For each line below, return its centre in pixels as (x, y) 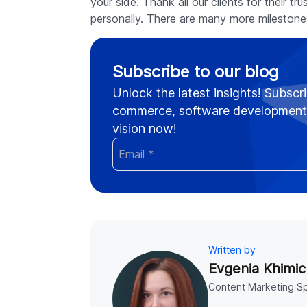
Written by (232, 250)
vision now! (145, 129)
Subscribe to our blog (196, 72)
